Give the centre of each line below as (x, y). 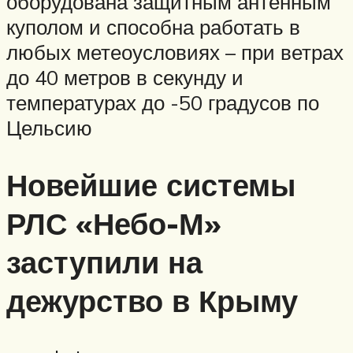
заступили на (104, 262)
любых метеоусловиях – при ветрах (175, 52)
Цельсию (49, 128)
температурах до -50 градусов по (163, 103)
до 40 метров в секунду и (125, 78)
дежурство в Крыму (152, 301)
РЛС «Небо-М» (114, 224)
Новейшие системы (151, 185)
